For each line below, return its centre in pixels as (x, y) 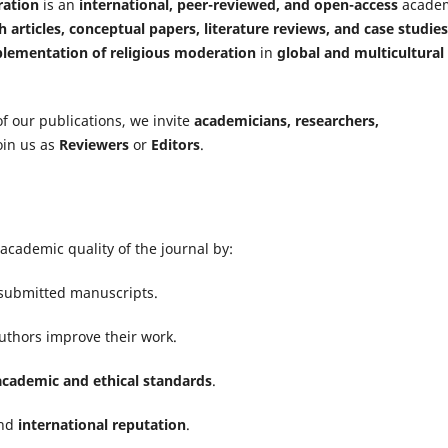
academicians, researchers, (286, 120)
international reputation (102, 424)
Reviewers (94, 144)
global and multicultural (360, 52)
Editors (175, 144)
